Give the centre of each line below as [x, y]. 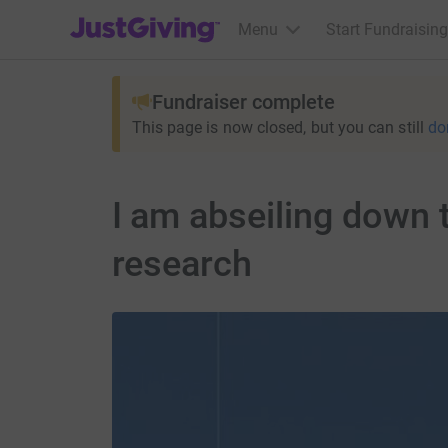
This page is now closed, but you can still [277, 127]
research [182, 264]
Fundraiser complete [243, 102]
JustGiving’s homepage [151, 16]
